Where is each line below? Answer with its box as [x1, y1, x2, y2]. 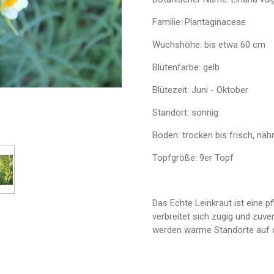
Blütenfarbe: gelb [152, 62, 220, 73]
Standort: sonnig [152, 107, 218, 119]
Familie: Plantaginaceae [152, 17, 246, 28]
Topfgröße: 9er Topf [152, 152, 234, 164]
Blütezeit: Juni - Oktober [152, 84, 248, 96]
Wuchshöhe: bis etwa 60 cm [152, 39, 265, 51]
